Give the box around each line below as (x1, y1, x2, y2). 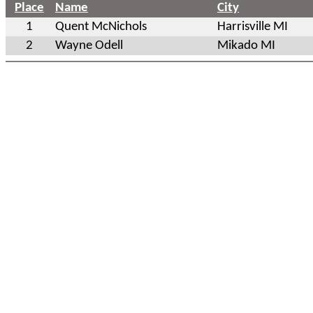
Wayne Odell (55, 38, 123, 52)
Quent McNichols (55, 20, 147, 34)
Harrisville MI (217, 20, 288, 34)
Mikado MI (217, 38, 275, 52)
